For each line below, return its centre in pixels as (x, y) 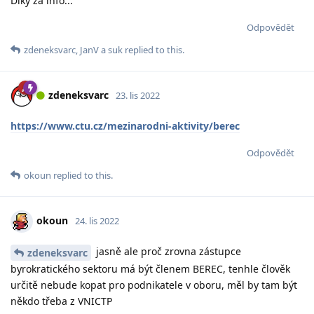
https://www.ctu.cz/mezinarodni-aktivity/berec (125, 125)
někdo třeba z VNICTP (61, 301)
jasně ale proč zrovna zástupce (167, 251)
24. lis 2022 (97, 220)
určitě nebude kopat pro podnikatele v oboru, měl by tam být (154, 285)
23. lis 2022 (138, 95)
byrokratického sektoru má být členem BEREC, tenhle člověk (150, 268)
